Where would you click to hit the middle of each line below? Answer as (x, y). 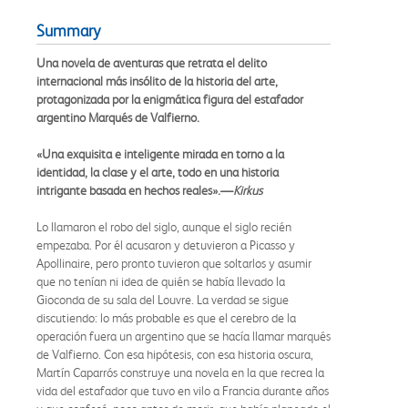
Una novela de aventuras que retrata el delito (152, 62)
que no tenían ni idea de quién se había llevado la (161, 281)
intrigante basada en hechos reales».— (135, 190)
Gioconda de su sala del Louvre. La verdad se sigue (163, 299)
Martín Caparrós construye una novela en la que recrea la (180, 372)
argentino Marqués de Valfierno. (118, 117)
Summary (68, 31)
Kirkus (248, 190)
